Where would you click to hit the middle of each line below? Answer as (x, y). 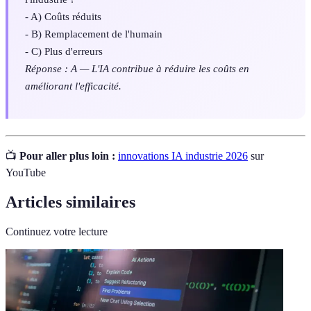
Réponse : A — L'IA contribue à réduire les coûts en (137, 68)
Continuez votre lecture (57, 231)
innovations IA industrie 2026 (183, 155)
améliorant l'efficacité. (73, 85)
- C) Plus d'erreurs (64, 51)
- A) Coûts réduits (63, 16)
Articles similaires (70, 202)
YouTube (26, 172)
